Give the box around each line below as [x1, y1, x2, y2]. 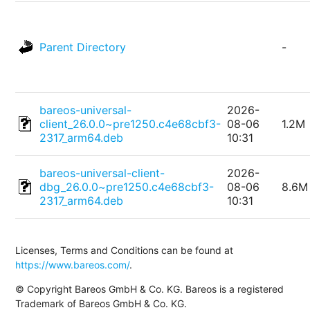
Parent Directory [39, 40, 127, 55]
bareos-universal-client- [39, 166, 165, 181]
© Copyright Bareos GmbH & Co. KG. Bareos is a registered [15, 283, 284, 295]
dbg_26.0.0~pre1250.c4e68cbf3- [39, 180, 215, 194]
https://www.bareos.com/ [15, 259, 130, 271]
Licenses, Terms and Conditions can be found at [15, 244, 234, 257]
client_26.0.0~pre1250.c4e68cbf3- [39, 117, 221, 131]
